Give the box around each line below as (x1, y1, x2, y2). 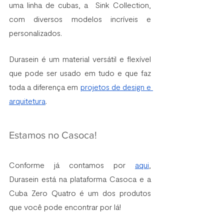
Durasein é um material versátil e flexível (9, 53, 151, 63)
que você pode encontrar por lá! (9, 201, 123, 211)
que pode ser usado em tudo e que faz (9, 67, 151, 77)
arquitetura (9, 95, 45, 105)
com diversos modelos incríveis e (9, 13, 151, 23)
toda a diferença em (9, 81, 80, 91)
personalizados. (9, 27, 66, 37)
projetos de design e (80, 81, 151, 91)
